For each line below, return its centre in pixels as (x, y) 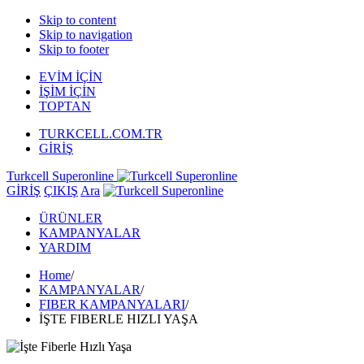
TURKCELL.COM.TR (101, 134)
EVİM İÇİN (71, 77)
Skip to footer (74, 49)
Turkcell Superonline (62, 176)
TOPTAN (65, 106)
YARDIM (65, 247)
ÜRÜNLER (71, 218)
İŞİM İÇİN (67, 91)
